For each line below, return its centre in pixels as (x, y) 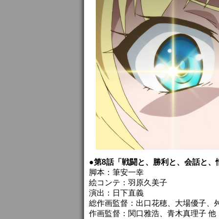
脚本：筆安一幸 (116, 172)
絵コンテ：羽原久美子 (128, 183)
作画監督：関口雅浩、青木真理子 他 (153, 213)
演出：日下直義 (116, 193)
